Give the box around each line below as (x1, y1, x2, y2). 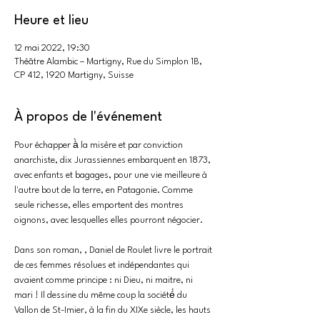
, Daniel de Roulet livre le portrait (84, 246, 214, 255)
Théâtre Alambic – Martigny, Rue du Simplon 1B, (14, 57, 202, 66)
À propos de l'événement (14, 111, 162, 124)
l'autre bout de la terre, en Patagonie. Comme (14, 186, 195, 195)
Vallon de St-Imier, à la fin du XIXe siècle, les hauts (14, 306, 213, 315)
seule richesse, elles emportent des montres (14, 201, 186, 210)
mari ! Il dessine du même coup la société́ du (14, 291, 189, 300)
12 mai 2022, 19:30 (14, 44, 90, 53)
